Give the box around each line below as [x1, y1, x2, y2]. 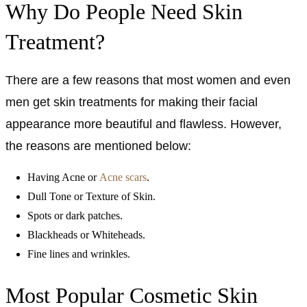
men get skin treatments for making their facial [5, 95, 258, 109]
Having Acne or [27, 171, 99, 183]
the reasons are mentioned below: [5, 138, 191, 153]
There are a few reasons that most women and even [5, 73, 291, 87]
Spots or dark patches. [27, 209, 123, 221]
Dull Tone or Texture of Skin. [27, 190, 156, 202]
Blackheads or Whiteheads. [27, 228, 145, 241]
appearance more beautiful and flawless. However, [5, 116, 282, 131]
